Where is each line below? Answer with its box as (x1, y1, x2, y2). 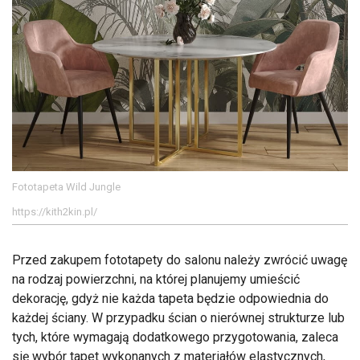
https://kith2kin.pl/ (12, 206, 97, 219)
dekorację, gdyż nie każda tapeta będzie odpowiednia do (12, 291, 329, 307)
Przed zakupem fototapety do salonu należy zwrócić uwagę (12, 252, 347, 268)
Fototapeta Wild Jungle (12, 181, 121, 194)
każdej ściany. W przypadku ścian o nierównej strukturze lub (12, 310, 345, 326)
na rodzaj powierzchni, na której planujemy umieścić (12, 272, 300, 288)
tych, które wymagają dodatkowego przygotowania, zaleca (12, 329, 338, 346)
